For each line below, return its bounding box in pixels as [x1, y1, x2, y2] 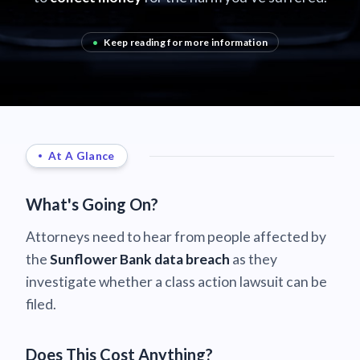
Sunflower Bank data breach [50, 250, 230, 268]
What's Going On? [26, 194, 158, 214]
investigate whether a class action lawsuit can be [26, 272, 327, 290]
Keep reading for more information [102, 35, 268, 48]
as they [230, 250, 277, 268]
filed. [26, 295, 56, 313]
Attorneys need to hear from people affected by [26, 227, 326, 245]
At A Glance [48, 149, 115, 162]
